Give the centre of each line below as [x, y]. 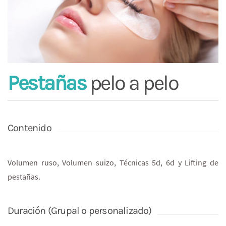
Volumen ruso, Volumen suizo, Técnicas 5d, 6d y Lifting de [113, 163]
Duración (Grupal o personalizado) [80, 211]
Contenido [30, 128]
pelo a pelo [132, 82]
